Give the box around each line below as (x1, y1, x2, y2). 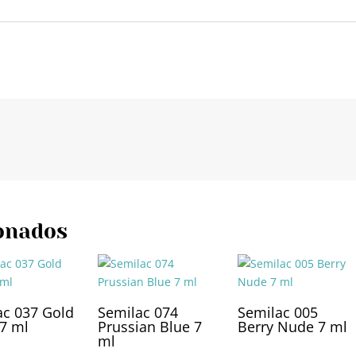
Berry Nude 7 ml (238, 316, 348, 336)
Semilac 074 (98, 302, 179, 322)
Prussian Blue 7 (98, 316, 203, 336)
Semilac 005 (238, 302, 319, 322)
